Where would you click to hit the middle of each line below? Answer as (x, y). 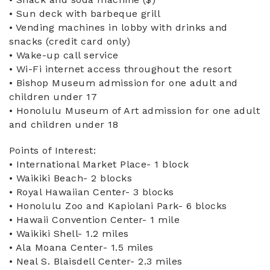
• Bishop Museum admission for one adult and (124, 83)
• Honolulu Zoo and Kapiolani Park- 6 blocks (118, 206)
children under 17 (53, 97)
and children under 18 (64, 125)
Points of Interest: (53, 151)
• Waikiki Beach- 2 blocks (71, 178)
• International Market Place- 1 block (99, 165)
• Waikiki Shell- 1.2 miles (69, 234)
